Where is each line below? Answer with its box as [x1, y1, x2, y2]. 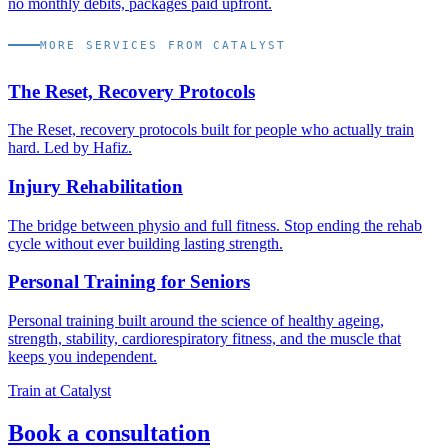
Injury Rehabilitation [8, 175, 183, 197]
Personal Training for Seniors [8, 271, 250, 293]
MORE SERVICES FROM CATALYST [40, 39, 287, 52]
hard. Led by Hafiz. [8, 139, 132, 157]
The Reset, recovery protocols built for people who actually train [8, 121, 414, 139]
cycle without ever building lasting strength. [8, 234, 283, 252]
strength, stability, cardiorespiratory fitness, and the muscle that [8, 330, 401, 348]
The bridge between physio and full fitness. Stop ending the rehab [8, 216, 422, 234]
